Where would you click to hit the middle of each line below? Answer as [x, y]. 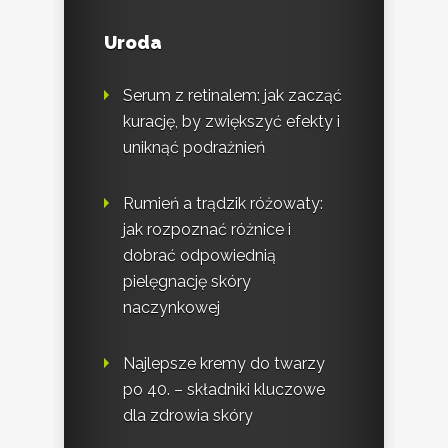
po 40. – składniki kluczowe [224, 389]
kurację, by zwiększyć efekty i [231, 121]
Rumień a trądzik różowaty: [223, 203]
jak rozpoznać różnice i [207, 229]
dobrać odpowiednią [199, 255]
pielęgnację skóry [187, 281]
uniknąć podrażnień [194, 147]
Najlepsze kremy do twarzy [224, 363]
